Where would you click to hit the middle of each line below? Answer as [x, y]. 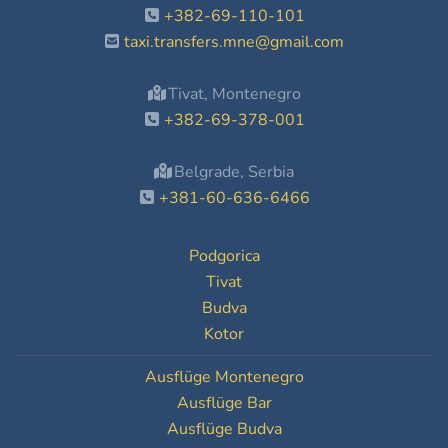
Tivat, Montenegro [232, 94]
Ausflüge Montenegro [224, 377]
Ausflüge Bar [224, 403]
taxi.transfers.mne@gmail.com [234, 42]
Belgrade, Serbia [232, 172]
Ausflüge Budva [224, 429]
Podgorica [224, 256]
